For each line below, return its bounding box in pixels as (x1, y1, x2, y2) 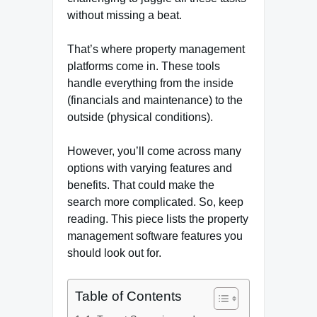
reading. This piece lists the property (67, 213, 248, 226)
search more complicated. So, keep (67, 196, 243, 209)
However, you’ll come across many (67, 145, 241, 158)
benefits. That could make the (67, 179, 214, 192)
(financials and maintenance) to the (67, 94, 243, 107)
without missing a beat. (67, 9, 182, 22)
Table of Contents (75, 289, 182, 304)
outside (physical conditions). (67, 111, 213, 124)
